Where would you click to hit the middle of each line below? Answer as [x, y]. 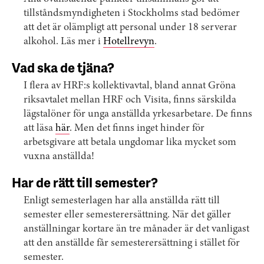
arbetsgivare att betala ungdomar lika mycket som [130, 143]
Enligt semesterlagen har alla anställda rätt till [122, 201]
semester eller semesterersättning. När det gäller [127, 215]
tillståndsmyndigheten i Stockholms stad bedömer [132, 14]
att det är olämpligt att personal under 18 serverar [130, 28]
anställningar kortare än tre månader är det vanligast [136, 229]
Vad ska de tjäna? [63, 67]
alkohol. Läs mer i [63, 42]
